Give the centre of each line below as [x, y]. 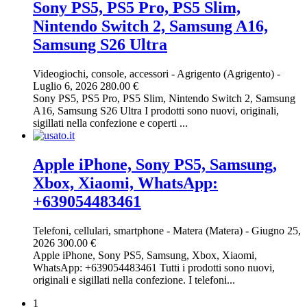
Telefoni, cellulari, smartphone [98, 230]
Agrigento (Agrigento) [227, 74]
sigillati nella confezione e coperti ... [110, 123]
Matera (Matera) [209, 230]
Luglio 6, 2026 [66, 86]
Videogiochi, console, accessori [101, 74]
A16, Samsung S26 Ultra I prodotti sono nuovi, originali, [156, 111]
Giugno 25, [275, 230]
